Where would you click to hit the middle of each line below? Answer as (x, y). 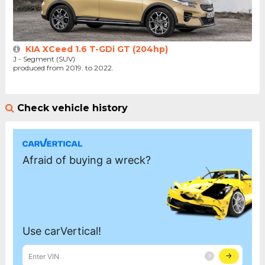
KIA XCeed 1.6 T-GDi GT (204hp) (96, 49)
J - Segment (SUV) (44, 59)
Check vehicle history (72, 108)
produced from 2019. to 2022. (65, 68)
